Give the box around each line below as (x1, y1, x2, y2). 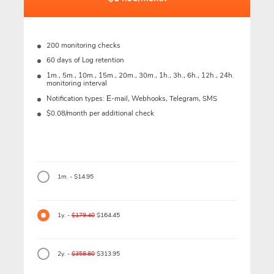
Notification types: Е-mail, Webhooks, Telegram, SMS (46, 93, 217, 103)
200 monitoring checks (46, 40, 120, 50)
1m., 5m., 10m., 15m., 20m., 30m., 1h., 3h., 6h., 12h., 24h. (46, 70, 234, 80)
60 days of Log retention (46, 55, 124, 65)
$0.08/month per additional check (46, 108, 154, 119)
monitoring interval (46, 78, 107, 88)
